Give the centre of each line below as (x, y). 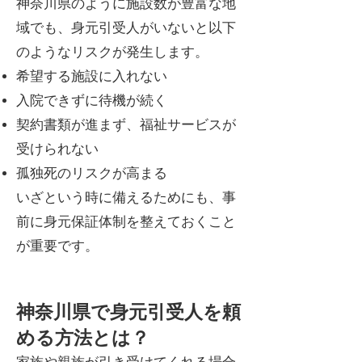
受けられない (57, 149)
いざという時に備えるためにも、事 (126, 198)
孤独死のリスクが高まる (92, 173)
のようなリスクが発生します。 (112, 52)
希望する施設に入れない (92, 76)
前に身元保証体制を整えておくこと (126, 222)
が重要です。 (57, 246)
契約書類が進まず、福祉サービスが (126, 125)
